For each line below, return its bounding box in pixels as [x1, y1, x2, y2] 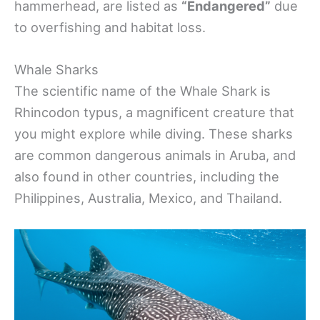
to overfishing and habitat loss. [14, 19, 206, 35]
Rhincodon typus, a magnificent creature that [14, 104, 294, 121]
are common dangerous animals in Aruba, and [14, 147, 296, 164]
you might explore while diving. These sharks [14, 126, 293, 142]
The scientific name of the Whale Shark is [14, 83, 271, 99]
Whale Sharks [14, 61, 99, 78]
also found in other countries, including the [14, 169, 279, 185]
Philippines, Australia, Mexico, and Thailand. [14, 190, 282, 206]
